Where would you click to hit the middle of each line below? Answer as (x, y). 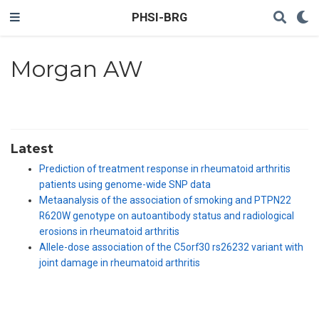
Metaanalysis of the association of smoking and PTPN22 (165, 200)
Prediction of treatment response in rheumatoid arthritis (165, 169)
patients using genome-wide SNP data (125, 185)
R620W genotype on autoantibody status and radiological (167, 216)
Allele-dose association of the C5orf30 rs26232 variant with (171, 247)
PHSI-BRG (159, 17)
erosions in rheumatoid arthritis (109, 232)
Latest (32, 149)
